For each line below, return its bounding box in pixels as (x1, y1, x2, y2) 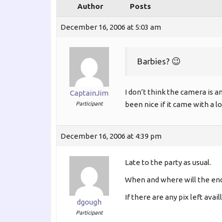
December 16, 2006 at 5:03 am (60, 22, 161, 31)
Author (77, 1, 103, 10)
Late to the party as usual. (125, 158, 211, 167)
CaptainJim (69, 88, 109, 97)
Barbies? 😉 (137, 56, 181, 66)
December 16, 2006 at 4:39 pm (60, 132, 162, 141)
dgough (76, 198, 102, 207)
